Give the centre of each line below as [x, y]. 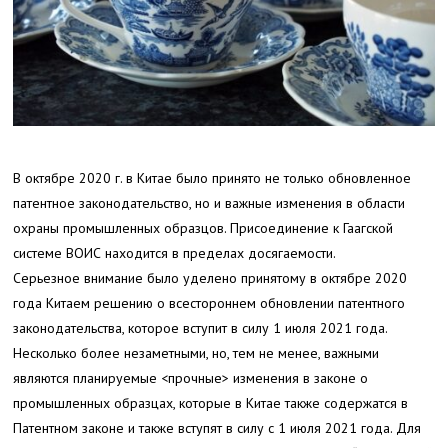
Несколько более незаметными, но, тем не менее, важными [196, 352]
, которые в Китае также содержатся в [291, 402]
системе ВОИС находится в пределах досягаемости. [175, 252]
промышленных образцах [93, 402]
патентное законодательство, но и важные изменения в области [209, 202]
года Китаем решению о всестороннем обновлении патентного [209, 302]
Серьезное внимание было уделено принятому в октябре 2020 [210, 277]
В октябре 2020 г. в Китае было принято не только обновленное [212, 177]
